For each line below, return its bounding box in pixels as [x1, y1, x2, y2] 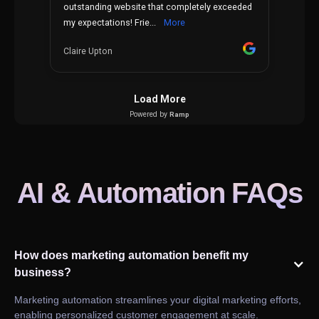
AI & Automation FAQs [16, 177, 303, 209]
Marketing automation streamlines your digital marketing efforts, [14, 294, 301, 306]
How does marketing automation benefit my [14, 249, 249, 262]
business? [14, 266, 71, 279]
